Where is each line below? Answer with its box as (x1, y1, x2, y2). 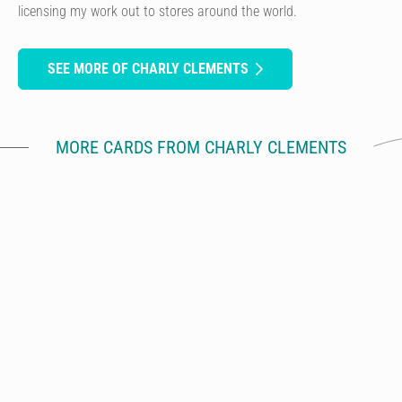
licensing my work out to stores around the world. (18, 2, 297, 20)
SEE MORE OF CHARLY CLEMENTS (48, 59, 249, 77)
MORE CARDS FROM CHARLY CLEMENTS (56, 135, 346, 158)
